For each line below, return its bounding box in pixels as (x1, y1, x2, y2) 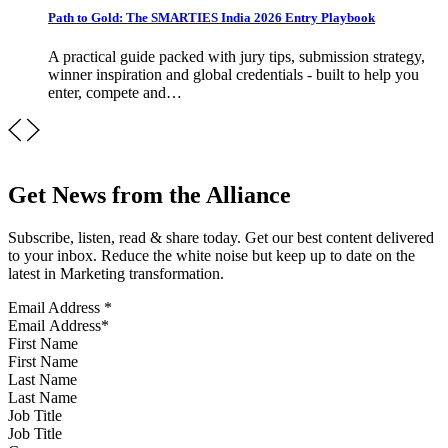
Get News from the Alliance (8, 181, 291, 208)
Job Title (8, 406, 62, 424)
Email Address (8, 298, 104, 316)
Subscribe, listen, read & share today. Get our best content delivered (8, 228, 434, 246)
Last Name (8, 370, 77, 388)
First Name (8, 334, 78, 352)
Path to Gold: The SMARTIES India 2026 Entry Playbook (48, 9, 375, 25)
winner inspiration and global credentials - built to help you (48, 65, 419, 83)
